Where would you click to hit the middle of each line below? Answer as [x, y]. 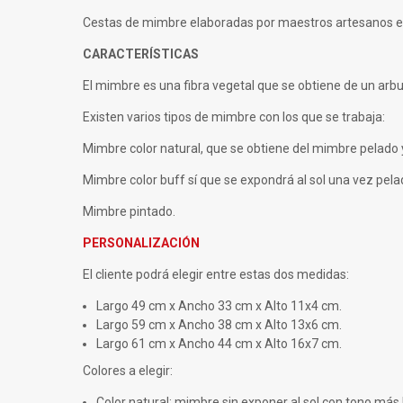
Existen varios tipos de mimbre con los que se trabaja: [234, 116]
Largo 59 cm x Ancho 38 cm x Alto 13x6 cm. [219, 324]
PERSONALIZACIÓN [141, 242]
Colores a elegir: [128, 370]
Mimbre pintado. [129, 211]
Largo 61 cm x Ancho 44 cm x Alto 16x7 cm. [219, 343]
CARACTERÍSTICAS [141, 54]
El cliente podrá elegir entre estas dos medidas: [216, 274]
